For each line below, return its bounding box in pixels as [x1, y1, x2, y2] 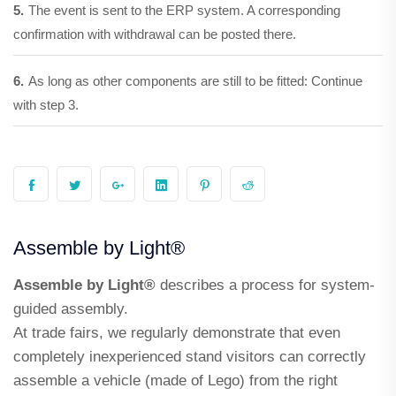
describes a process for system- [156, 276, 375, 293]
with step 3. [13, 96, 79, 112]
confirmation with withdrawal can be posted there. [13, 26, 296, 42]
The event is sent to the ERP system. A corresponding [28, 2, 340, 18]
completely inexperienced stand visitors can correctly [13, 347, 366, 365]
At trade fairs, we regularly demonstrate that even [13, 324, 340, 341]
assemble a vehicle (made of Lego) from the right [13, 371, 338, 389]
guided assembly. [13, 300, 128, 317]
